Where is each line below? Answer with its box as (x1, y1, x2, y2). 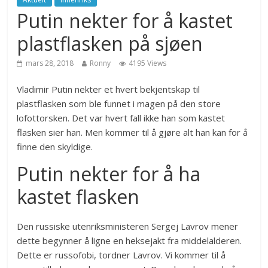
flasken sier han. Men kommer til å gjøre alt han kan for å (17, 126, 248, 139)
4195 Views (129, 58, 167, 69)
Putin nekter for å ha (17, 161, 201, 187)
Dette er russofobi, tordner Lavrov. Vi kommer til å (17, 249, 226, 261)
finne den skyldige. (17, 141, 93, 153)
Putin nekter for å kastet (17, 8, 233, 34)
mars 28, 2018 (26, 58, 74, 69)
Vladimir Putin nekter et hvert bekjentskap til (17, 83, 200, 96)
